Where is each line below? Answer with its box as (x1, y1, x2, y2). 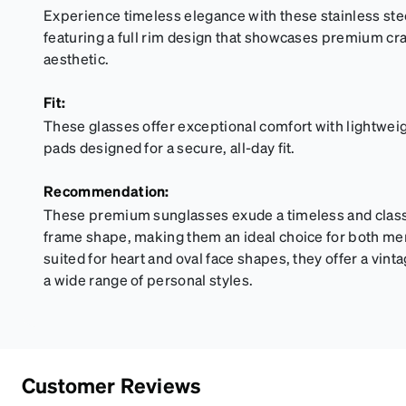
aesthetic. (43, 49, 110, 68)
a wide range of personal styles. (43, 270, 254, 289)
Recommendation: (43, 181, 169, 200)
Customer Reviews (22, 372, 201, 398)
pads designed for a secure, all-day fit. (43, 138, 295, 157)
